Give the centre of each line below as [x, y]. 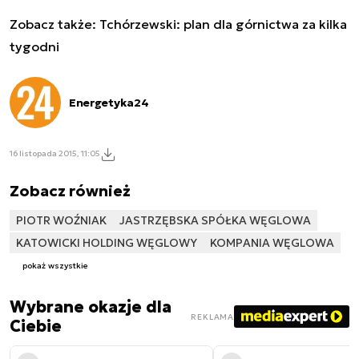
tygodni [34, 46]
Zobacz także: [54, 24]
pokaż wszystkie [55, 266]
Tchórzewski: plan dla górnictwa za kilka [223, 24]
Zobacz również [70, 190]
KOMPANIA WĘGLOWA [272, 242]
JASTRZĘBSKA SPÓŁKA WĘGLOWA [215, 220]
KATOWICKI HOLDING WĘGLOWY [107, 242]
